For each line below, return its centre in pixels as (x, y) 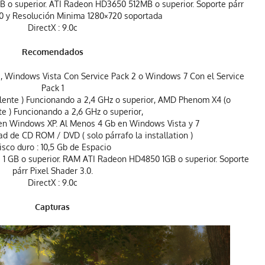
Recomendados (52, 52)
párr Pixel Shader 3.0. (52, 171)
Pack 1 (52, 88)
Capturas (52, 207)
